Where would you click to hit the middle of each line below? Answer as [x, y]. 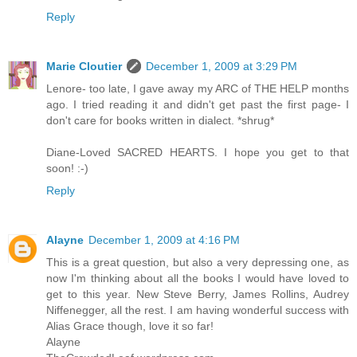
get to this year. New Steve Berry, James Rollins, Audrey [198, 294]
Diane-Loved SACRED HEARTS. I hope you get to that [198, 153]
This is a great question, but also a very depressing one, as [198, 263]
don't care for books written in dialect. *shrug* [160, 121]
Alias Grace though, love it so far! [130, 326]
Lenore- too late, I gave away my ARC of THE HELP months [198, 89]
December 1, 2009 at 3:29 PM [222, 67]
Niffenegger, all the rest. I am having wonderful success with [198, 310]
